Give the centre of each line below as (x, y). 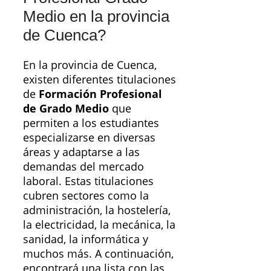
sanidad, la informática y (86, 239)
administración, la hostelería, (97, 210)
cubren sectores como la (86, 196)
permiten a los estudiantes (91, 123)
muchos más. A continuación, (98, 254)
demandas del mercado (83, 167)
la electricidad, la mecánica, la (99, 225)
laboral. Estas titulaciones (88, 181)
